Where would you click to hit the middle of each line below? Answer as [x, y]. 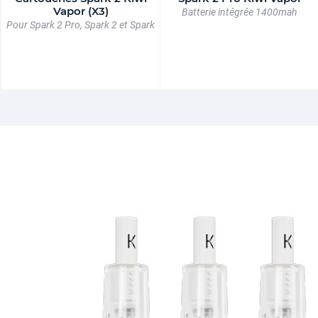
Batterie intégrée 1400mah [240, 12]
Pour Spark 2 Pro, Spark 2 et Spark [81, 25]
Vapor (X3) [81, 11]
